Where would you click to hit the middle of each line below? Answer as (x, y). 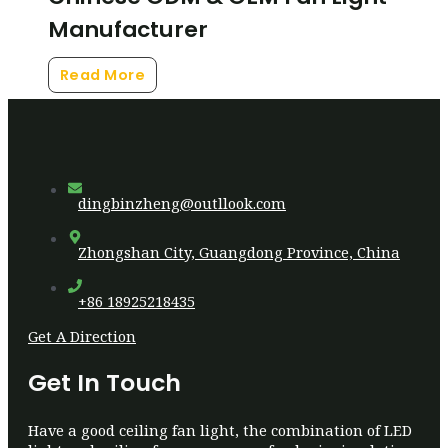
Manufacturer (128, 29)
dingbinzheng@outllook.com (182, 203)
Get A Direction (82, 335)
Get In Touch (104, 383)
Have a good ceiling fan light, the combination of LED (220, 430)
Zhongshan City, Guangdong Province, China (239, 252)
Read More (102, 74)
